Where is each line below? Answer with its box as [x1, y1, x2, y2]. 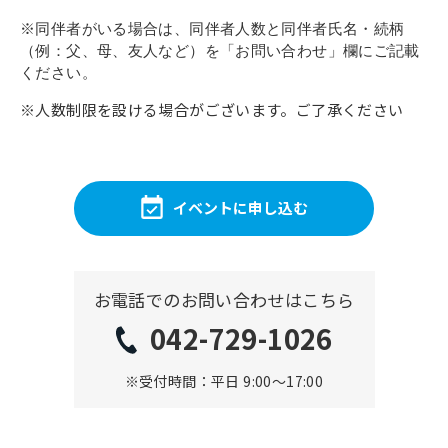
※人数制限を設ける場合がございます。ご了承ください [20, 98, 404, 120]
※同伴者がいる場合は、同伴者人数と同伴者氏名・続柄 [20, 19, 405, 37]
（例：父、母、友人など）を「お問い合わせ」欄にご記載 [20, 41, 420, 59]
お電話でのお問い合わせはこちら [93, 286, 355, 312]
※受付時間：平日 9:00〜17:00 [124, 370, 324, 391]
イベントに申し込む [172, 197, 308, 219]
